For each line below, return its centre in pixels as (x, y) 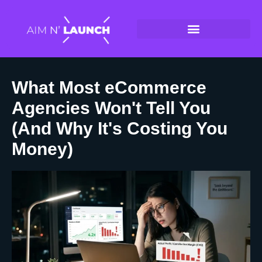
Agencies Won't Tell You (111, 108)
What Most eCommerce (109, 87)
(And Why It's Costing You (120, 128)
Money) (42, 149)
